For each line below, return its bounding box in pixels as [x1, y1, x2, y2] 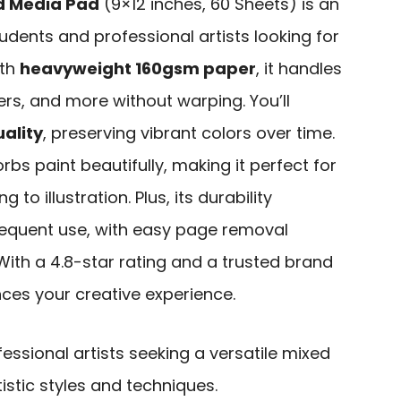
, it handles [256, 56, 342, 80]
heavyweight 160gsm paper [20, 56, 256, 80]
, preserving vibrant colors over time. [43, 121, 335, 144]
